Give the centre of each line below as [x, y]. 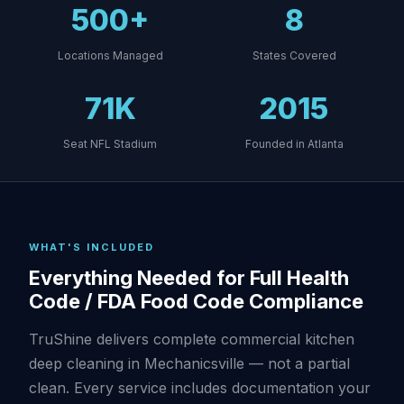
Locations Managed [110, 55]
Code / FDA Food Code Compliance [196, 301]
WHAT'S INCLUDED [92, 247]
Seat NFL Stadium [110, 144]
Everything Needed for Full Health [189, 278]
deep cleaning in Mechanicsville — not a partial [189, 363]
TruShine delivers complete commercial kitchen [192, 339]
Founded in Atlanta [294, 144]
